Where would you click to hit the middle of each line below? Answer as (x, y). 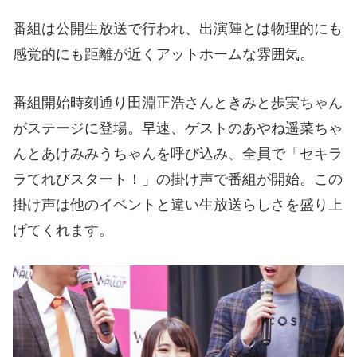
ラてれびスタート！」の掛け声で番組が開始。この (178, 179)
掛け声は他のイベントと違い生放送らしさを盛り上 (178, 204)
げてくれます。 (63, 230)
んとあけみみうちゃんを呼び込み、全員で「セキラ (178, 153)
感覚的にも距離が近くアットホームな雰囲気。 (163, 54)
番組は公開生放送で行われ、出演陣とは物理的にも (178, 28)
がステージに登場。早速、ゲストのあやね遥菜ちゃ (178, 128)
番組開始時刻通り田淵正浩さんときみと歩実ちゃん (178, 102)
